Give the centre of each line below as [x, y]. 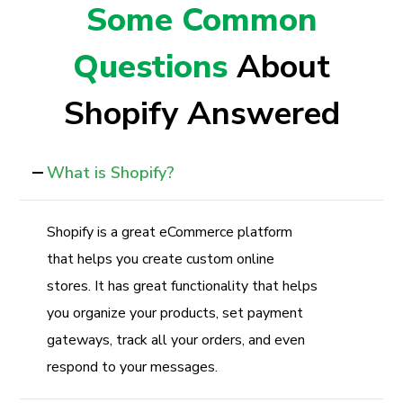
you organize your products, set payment [175, 313]
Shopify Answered [201, 113]
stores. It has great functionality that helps [183, 286]
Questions [155, 67]
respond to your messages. [133, 367]
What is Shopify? [111, 172]
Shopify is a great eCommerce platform [170, 232]
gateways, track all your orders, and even [176, 340]
